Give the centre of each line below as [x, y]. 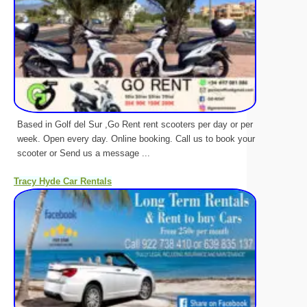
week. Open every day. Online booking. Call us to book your [136, 139]
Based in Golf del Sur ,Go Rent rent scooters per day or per [135, 124]
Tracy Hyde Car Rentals [63, 181]
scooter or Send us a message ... [84, 153]
